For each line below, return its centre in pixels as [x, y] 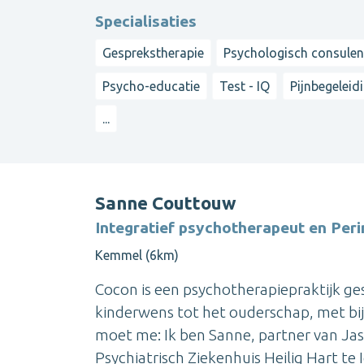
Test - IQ [245, 86]
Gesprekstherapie [153, 53]
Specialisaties [146, 22]
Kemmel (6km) [137, 256]
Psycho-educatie [151, 86]
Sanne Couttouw [166, 203]
